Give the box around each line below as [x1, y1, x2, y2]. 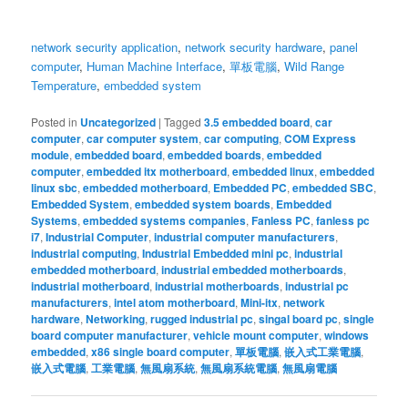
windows [324, 326, 370, 343]
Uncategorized [80, 113, 157, 130]
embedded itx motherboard [87, 162, 228, 179]
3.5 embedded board [204, 113, 311, 130]
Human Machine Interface [87, 56, 223, 75]
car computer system [87, 129, 199, 147]
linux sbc [31, 178, 78, 196]
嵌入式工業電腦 [284, 342, 362, 360]
